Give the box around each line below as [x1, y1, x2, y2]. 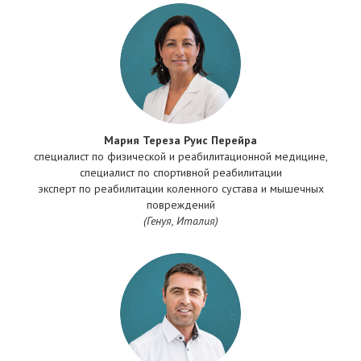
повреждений [146, 197, 215, 213]
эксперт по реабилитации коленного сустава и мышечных [37, 181, 324, 197]
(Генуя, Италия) [143, 214, 218, 229]
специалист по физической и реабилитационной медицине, [33, 149, 328, 164]
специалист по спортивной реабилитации [79, 165, 282, 180]
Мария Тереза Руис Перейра [104, 133, 257, 148]
